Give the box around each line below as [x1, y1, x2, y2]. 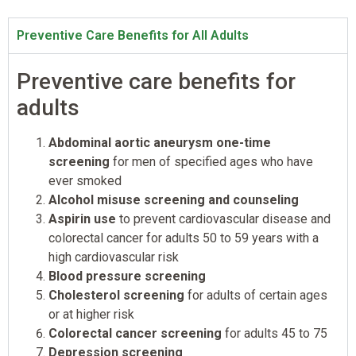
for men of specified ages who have [110, 154, 313, 170]
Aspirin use [48, 211, 116, 227]
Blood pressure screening [48, 269, 206, 284]
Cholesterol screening [48, 288, 184, 304]
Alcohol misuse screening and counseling [48, 192, 299, 208]
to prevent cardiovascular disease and [116, 211, 331, 227]
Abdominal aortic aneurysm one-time [48, 135, 271, 151]
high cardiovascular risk [48, 250, 179, 265]
